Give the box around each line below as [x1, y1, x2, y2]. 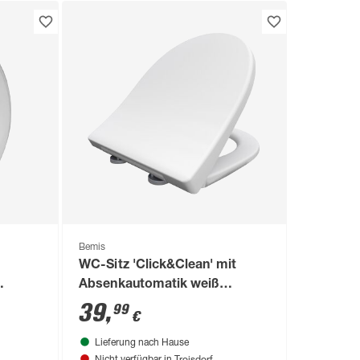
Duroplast [79, 298, 140, 312]
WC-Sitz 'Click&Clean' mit [79, 260, 236, 273]
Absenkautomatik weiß [79, 279, 219, 292]
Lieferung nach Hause [95, 338, 190, 349]
